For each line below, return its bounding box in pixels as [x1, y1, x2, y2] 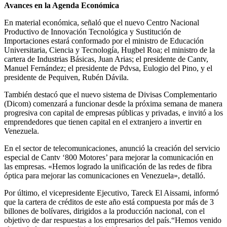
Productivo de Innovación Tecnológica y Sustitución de [4, 27, 181, 36]
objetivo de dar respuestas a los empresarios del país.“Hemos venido [4, 215, 221, 224]
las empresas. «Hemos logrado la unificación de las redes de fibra [4, 162, 212, 171]
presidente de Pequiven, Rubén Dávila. [4, 72, 129, 82]
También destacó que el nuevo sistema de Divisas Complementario [4, 90, 219, 99]
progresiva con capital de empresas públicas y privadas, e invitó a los [4, 108, 223, 117]
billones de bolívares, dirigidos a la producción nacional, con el [4, 206, 205, 215]
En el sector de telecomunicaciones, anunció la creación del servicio [4, 143, 220, 153]
